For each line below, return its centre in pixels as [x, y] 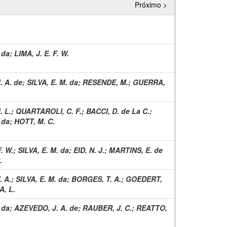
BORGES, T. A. [96, 179]
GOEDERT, [144, 179]
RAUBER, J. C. [107, 207]
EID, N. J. [89, 150]
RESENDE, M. [105, 82]
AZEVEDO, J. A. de [46, 207]
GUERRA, [149, 82]
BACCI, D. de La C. [118, 111]
